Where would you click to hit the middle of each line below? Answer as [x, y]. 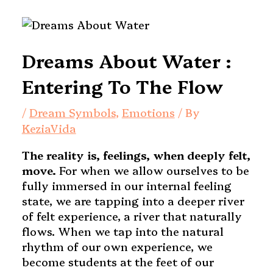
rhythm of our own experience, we [117, 247]
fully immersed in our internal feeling [126, 186]
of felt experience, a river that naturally [132, 216]
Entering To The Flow [122, 86]
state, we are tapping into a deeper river [133, 201]
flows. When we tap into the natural [122, 232]
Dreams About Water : [126, 61]
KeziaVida [49, 129]
